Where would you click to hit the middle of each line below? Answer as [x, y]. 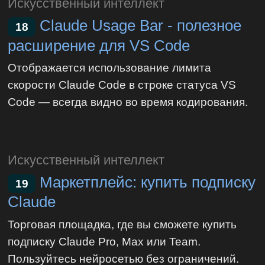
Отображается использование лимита [110, 68]
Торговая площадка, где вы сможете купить [122, 224]
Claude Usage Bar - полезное [141, 25]
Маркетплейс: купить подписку [148, 182]
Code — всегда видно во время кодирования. [128, 102]
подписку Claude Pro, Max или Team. [104, 242]
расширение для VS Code [99, 45]
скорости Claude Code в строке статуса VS [122, 85]
